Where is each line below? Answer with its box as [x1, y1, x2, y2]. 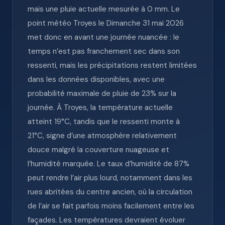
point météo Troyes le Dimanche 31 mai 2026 [28, 18, 184, 28]
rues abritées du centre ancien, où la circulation [28, 187, 192, 197]
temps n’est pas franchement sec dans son [28, 46, 180, 56]
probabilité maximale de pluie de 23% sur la [28, 88, 176, 98]
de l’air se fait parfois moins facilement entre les [28, 201, 194, 211]
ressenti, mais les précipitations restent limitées [28, 60, 197, 70]
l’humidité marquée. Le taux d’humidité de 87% [28, 159, 189, 169]
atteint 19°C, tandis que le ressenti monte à [28, 117, 180, 127]
